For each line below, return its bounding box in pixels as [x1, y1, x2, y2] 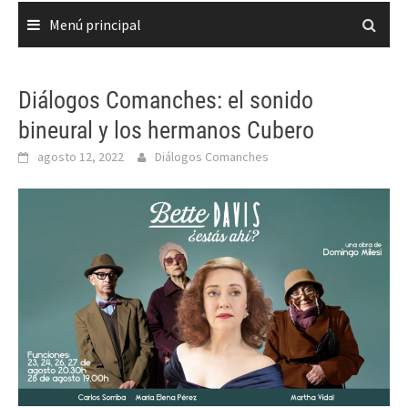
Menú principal [49, 15, 141, 34]
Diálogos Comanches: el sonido [18, 87, 313, 114]
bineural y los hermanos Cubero [18, 117, 314, 144]
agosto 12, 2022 [37, 148, 124, 165]
